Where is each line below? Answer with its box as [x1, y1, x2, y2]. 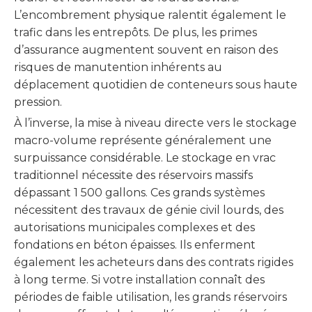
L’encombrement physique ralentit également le [14, 8, 286, 22]
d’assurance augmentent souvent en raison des [14, 43, 278, 56]
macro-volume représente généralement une [14, 134, 272, 147]
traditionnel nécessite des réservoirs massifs [14, 169, 253, 182]
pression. [14, 95, 62, 109]
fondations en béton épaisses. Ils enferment [14, 238, 256, 251]
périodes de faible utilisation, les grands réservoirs [14, 290, 287, 304]
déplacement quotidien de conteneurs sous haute [14, 78, 297, 91]
